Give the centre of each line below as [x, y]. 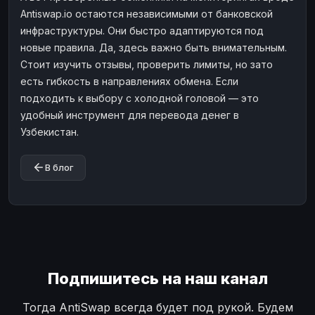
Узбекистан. [50, 131]
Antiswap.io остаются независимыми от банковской [147, 13]
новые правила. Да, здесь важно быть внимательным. [154, 47]
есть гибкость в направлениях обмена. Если [129, 81]
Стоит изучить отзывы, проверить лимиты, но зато [147, 64]
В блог [59, 167]
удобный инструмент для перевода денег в [130, 115]
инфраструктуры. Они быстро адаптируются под [142, 30]
